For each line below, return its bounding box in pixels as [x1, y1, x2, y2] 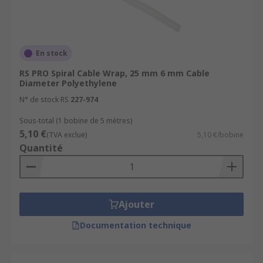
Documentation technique [80, 220, 191, 231]
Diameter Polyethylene [19, 77, 117, 89]
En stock [36, 48, 68, 58]
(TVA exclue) [46, 130, 87, 140]
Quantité [19, 141, 63, 154]
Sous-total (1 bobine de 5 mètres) [19, 116, 132, 126]
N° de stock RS [19, 95, 69, 104]
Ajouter [118, 198, 154, 211]
